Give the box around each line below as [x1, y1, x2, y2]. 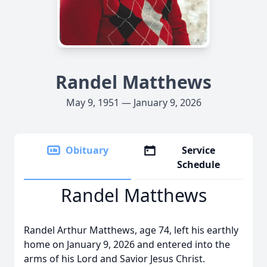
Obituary [66, 144, 108, 157]
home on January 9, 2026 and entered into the [24, 238, 230, 251]
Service [182, 144, 216, 157]
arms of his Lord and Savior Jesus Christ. [24, 252, 205, 265]
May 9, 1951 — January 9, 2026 [66, 96, 201, 109]
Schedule [177, 158, 221, 171]
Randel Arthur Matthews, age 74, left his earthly [24, 223, 238, 237]
